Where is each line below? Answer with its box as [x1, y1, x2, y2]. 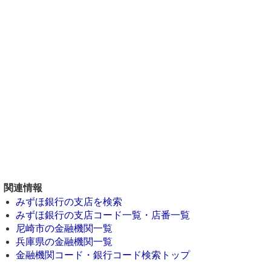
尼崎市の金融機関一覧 [16, 223, 113, 233]
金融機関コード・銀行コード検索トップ [16, 250, 190, 260]
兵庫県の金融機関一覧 [16, 237, 113, 247]
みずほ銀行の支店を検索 [16, 197, 122, 207]
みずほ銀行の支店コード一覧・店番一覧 [16, 210, 190, 220]
